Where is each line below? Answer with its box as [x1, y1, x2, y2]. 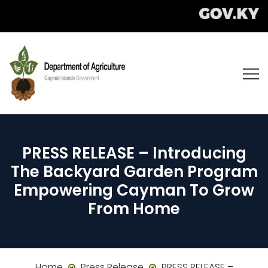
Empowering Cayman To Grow [14, 179, 254, 201]
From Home [88, 198, 180, 220]
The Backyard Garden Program [10, 161, 258, 182]
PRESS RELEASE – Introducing [22, 142, 246, 164]
